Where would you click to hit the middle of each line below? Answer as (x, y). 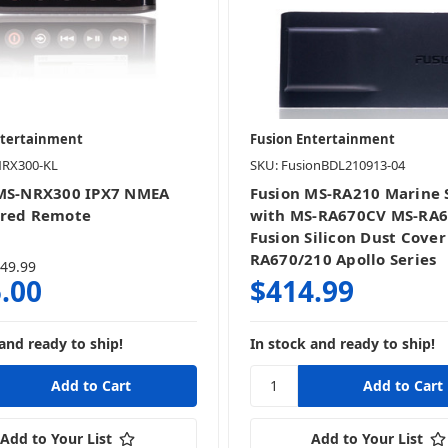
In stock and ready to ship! (342, 343)
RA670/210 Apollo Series (343, 258)
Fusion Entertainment (322, 138)
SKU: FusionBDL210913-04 (327, 164)
